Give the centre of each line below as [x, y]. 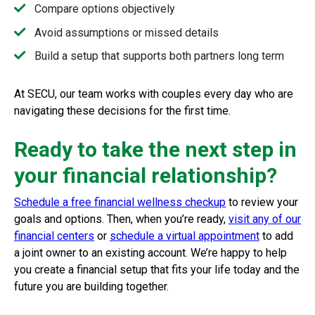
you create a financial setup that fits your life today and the [157, 270]
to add [278, 236]
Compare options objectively [104, 9]
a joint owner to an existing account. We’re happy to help [150, 253]
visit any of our [265, 219]
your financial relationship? [146, 176]
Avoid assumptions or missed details [126, 32]
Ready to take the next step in [155, 150]
